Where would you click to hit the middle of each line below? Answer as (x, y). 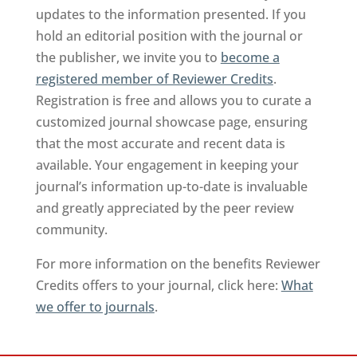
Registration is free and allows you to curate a (173, 100)
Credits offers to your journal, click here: (158, 285)
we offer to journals (95, 307)
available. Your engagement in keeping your (167, 165)
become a (250, 57)
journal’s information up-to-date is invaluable (171, 186)
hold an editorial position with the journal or (169, 36)
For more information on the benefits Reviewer (178, 264)
